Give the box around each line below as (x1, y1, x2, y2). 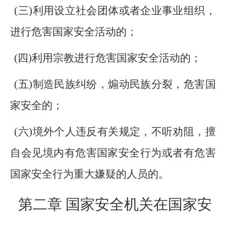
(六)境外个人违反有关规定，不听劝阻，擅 (14, 126, 216, 138)
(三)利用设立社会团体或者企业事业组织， (14, 5, 216, 17)
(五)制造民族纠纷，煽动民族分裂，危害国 (14, 78, 216, 90)
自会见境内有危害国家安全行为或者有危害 (10, 147, 216, 159)
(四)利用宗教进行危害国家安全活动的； (14, 52, 202, 64)
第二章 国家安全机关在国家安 (18, 196, 212, 212)
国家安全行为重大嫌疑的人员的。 (10, 168, 169, 180)
